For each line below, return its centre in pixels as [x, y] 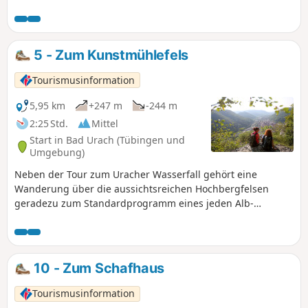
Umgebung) [57, 152]
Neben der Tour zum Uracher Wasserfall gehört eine [136, 175]
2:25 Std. [49, 123]
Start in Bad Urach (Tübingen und [107, 140]
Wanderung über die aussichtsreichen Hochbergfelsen [142, 189]
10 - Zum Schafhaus [98, 268]
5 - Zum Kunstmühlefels [109, 55]
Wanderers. [41, 218]
